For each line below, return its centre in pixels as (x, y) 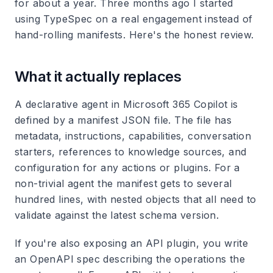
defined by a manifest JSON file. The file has (123, 120)
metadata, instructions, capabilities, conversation (133, 136)
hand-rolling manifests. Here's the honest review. (134, 35)
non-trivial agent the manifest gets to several (123, 183)
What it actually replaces (98, 76)
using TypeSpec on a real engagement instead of (134, 19)
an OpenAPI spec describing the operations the (130, 259)
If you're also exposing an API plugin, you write (132, 243)
